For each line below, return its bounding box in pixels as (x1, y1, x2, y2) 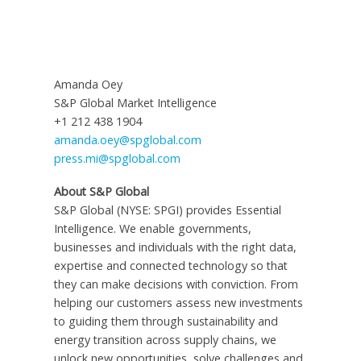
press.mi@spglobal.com (53, 151, 180, 167)
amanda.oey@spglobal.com (53, 132, 201, 148)
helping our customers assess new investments (53, 295, 303, 311)
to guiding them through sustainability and (53, 313, 278, 330)
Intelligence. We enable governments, (53, 221, 251, 237)
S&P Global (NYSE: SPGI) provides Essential (53, 202, 281, 218)
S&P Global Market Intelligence (53, 95, 217, 111)
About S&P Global (53, 184, 149, 200)
